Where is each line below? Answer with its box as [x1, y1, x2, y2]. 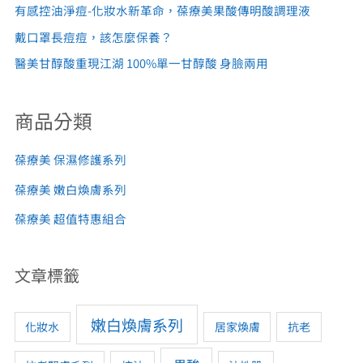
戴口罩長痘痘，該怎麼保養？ [14, 28, 173, 45]
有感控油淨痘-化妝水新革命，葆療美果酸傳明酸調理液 [14, 2, 310, 19]
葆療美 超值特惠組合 [14, 210, 126, 228]
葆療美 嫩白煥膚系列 [14, 180, 126, 198]
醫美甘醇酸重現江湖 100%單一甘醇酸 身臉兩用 [14, 54, 268, 72]
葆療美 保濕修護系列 [14, 150, 126, 168]
